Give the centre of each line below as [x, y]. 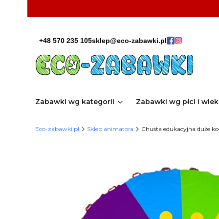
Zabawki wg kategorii [75, 102]
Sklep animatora [110, 129]
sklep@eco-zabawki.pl [129, 41]
